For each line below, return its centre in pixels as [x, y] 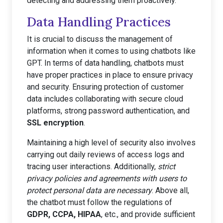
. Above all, [170, 190]
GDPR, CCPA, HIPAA [64, 214]
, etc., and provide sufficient [148, 214]
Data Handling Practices [99, 22]
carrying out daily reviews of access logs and [106, 155]
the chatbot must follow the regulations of [100, 202]
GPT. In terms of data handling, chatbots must [105, 63]
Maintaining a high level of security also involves [111, 143]
